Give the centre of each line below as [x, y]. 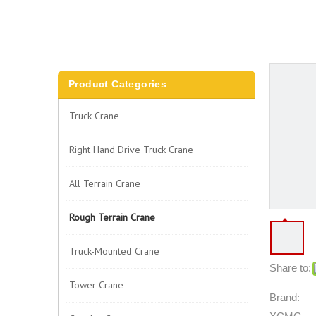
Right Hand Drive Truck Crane [131, 150]
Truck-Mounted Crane [114, 251]
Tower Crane [96, 285]
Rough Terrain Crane [112, 217]
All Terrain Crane [105, 183]
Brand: [285, 297]
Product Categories [118, 84]
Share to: [290, 268]
